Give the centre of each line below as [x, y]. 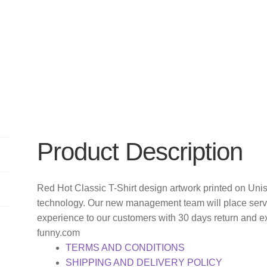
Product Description [140, 152]
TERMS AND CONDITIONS [125, 247]
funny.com [59, 232]
